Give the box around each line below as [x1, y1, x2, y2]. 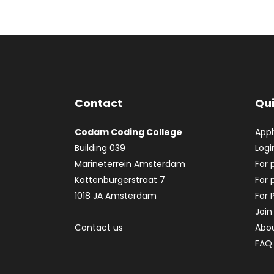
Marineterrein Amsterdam [75, 158, 185, 170]
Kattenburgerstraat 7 [75, 174, 165, 186]
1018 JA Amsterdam [75, 190, 157, 202]
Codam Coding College [75, 126, 182, 138]
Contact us [75, 221, 123, 234]
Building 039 [75, 142, 125, 154]
